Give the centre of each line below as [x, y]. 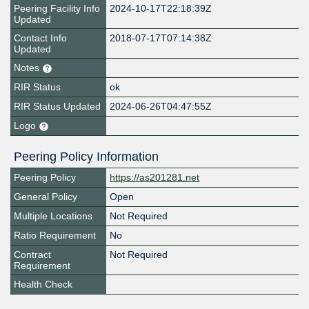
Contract [32, 255]
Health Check [43, 285]
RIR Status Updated [57, 107]
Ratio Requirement [55, 236]
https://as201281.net [155, 178]
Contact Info [40, 38]
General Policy [46, 197]
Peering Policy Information [86, 157]
